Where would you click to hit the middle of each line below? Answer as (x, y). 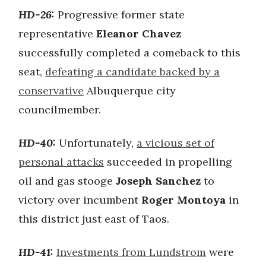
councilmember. (60, 109)
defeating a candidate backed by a (132, 71)
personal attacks (61, 161)
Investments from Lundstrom (131, 252)
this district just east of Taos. (94, 218)
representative (57, 33)
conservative (51, 90)
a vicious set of (175, 142)
